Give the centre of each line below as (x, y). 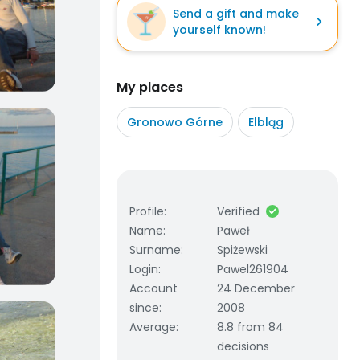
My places (150, 87)
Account (153, 288)
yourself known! (219, 30)
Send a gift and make (236, 14)
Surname (155, 250)
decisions (243, 346)
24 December (256, 288)
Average (153, 327)
